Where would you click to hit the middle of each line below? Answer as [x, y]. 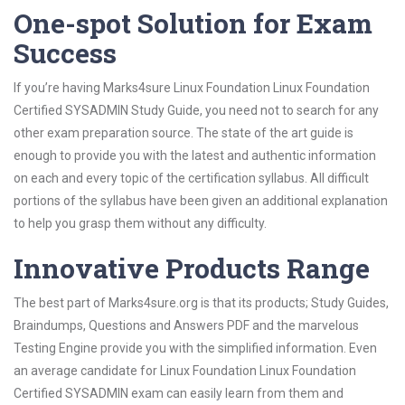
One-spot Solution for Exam [193, 23]
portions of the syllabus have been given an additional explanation [201, 201]
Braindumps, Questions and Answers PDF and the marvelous [186, 325]
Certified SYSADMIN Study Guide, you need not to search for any [196, 110]
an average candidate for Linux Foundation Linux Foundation [185, 371]
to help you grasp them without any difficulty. [140, 223]
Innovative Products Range [192, 268]
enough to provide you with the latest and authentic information [195, 155]
